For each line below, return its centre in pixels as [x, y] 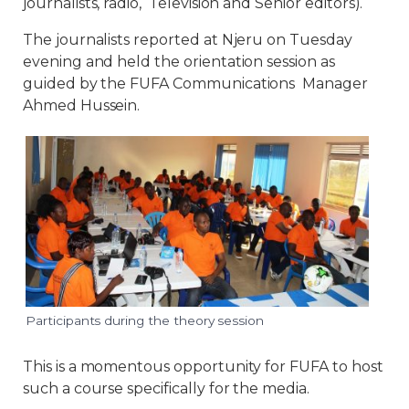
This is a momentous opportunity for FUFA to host [203, 366]
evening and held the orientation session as [179, 62]
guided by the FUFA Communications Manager [195, 84]
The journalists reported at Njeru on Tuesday [188, 40]
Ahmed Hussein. [82, 106]
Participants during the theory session [145, 320]
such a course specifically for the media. [166, 388]
